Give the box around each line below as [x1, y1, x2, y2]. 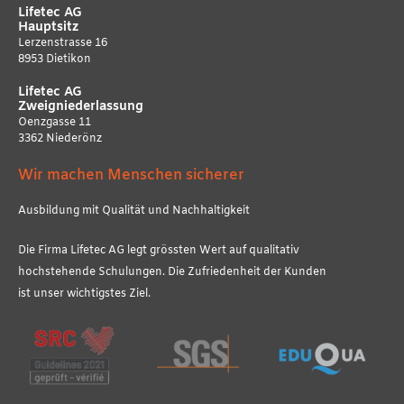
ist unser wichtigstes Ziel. [18, 287, 151, 301]
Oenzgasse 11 [18, 115, 91, 130]
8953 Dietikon [18, 52, 91, 67]
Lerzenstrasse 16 [18, 36, 107, 50]
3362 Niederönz [18, 132, 102, 146]
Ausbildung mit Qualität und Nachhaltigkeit [18, 204, 250, 218]
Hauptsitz [18, 19, 78, 36]
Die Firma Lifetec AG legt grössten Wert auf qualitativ [18, 243, 299, 258]
